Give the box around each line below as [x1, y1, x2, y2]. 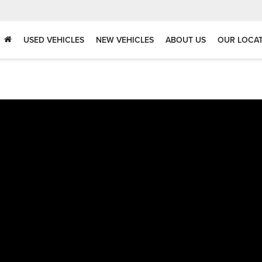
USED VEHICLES [23, 34, 84, 46]
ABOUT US [166, 34, 206, 46]
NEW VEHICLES [96, 34, 154, 46]
